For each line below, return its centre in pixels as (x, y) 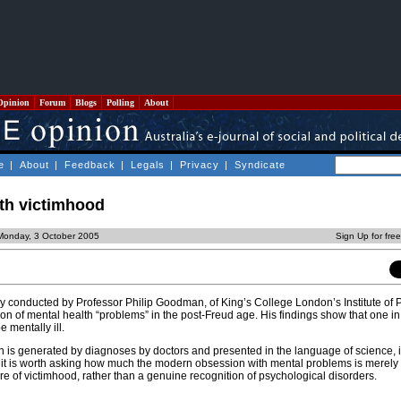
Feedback (90, 165)
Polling (120, 102)
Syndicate (260, 165)
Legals (148, 165)
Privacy (200, 165)
